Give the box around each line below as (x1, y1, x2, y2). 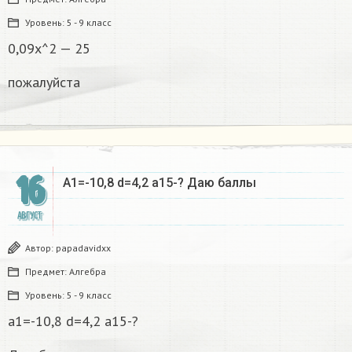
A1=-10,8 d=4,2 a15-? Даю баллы (63, 174, 256, 190)
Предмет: (25, 265, 69, 277)
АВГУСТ (16, 209, 42, 222)
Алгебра (69, 265, 106, 277)
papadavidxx (56, 241, 111, 254)
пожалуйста (8, 72, 80, 91)
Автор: (25, 241, 56, 254)
